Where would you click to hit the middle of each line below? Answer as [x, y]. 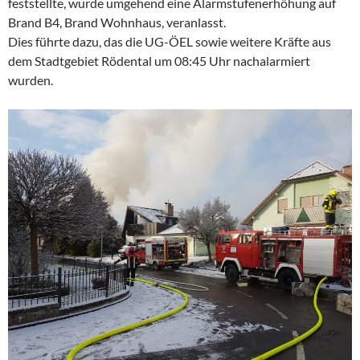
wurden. [31, 80]
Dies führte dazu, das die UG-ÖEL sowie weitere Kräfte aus [170, 42]
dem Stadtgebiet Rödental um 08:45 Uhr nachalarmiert [159, 61]
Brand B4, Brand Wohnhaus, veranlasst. [117, 22]
